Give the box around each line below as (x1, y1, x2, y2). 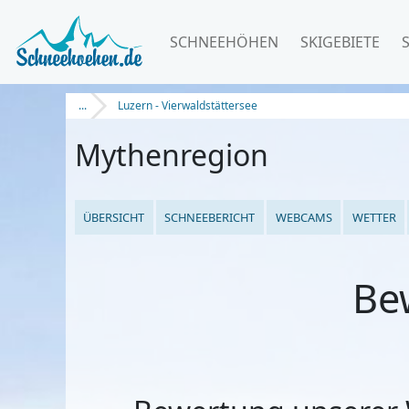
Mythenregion (74, 134, 268, 174)
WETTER (351, 208, 396, 225)
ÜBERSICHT (83, 208, 145, 225)
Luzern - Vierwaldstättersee (118, 98, 257, 113)
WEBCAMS (275, 208, 332, 225)
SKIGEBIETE (300, 32, 380, 52)
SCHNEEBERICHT (164, 208, 256, 225)
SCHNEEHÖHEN (170, 32, 278, 52)
